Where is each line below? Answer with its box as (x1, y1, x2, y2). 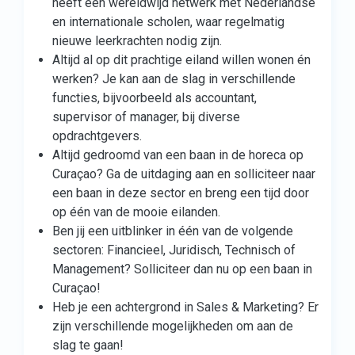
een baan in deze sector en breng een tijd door (52, 185, 309, 200)
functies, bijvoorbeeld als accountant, (52, 90, 257, 105)
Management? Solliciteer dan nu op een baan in (52, 261, 312, 277)
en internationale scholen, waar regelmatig (52, 14, 284, 29)
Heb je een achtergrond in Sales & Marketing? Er (52, 300, 319, 315)
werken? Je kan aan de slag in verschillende (52, 71, 296, 86)
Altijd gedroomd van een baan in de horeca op (52, 147, 303, 162)
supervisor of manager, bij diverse (52, 109, 240, 124)
